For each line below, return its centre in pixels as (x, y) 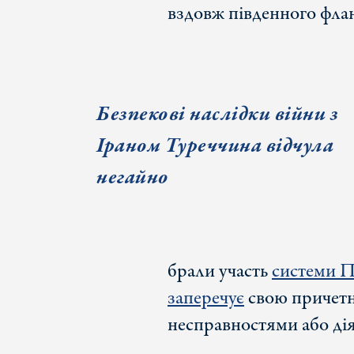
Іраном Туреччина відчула (215, 146)
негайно (133, 178)
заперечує (206, 299)
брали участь (220, 272)
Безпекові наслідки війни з (217, 115)
